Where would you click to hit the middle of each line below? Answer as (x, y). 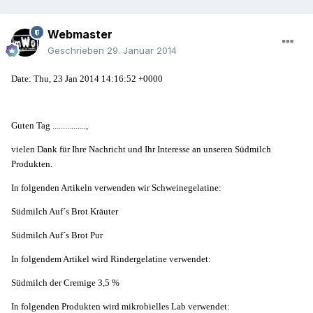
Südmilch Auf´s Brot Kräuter (65, 212)
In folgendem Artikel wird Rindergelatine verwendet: (111, 259)
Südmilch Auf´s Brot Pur (57, 235)
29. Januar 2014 (142, 51)
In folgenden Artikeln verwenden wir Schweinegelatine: (116, 188)
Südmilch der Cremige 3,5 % (65, 283)
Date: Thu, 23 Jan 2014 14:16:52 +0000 (87, 79)
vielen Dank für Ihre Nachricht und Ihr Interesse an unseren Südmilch (141, 150)
